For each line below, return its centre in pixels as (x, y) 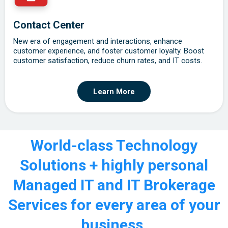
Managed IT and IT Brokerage (114, 185)
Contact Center (49, 25)
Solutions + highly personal (114, 165)
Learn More (114, 92)
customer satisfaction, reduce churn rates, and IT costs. (108, 61)
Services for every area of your (114, 205)
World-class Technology (114, 146)
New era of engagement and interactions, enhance (98, 41)
